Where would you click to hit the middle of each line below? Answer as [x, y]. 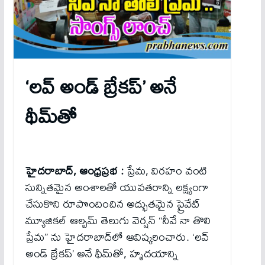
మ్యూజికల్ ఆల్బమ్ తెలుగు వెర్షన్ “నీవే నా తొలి [118, 221]
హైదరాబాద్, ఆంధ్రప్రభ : [76, 171]
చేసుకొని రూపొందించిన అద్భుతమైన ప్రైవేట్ [112, 204]
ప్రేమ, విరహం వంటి [167, 171]
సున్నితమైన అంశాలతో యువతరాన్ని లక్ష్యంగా [117, 188]
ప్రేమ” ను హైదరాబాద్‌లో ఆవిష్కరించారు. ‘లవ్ [117, 237]
